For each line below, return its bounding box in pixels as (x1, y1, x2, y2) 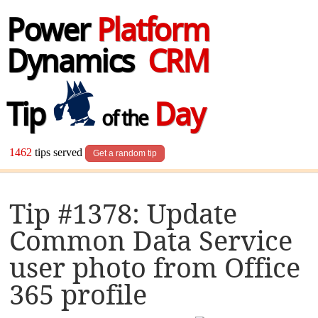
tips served (32, 146, 86, 159)
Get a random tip (93, 148, 158, 159)
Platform (96, 17, 209, 50)
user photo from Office (9, 251, 301, 284)
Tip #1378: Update (9, 197, 238, 230)
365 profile (9, 278, 148, 311)
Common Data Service (9, 224, 293, 257)
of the (97, 110, 148, 131)
